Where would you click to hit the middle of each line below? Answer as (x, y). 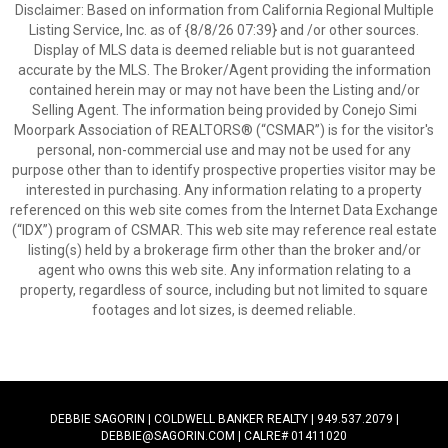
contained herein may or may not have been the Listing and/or (224, 90)
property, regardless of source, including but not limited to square (224, 290)
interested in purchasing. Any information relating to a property (224, 190)
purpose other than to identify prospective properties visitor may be (224, 170)
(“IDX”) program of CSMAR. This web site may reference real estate (224, 230)
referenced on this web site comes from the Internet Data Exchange (224, 210)
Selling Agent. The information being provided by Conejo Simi (224, 110)
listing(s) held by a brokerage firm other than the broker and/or (224, 250)
